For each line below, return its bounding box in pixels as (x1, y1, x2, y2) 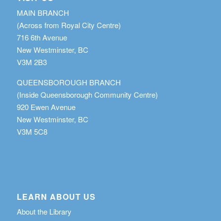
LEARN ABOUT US (16, 190, 96, 202)
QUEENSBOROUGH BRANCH (16, 77, 121, 87)
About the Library (16, 206, 72, 217)
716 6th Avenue (16, 32, 67, 42)
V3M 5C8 (16, 126, 47, 137)
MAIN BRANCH (16, 7, 69, 18)
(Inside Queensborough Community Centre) (16, 89, 158, 100)
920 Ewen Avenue (16, 102, 75, 112)
